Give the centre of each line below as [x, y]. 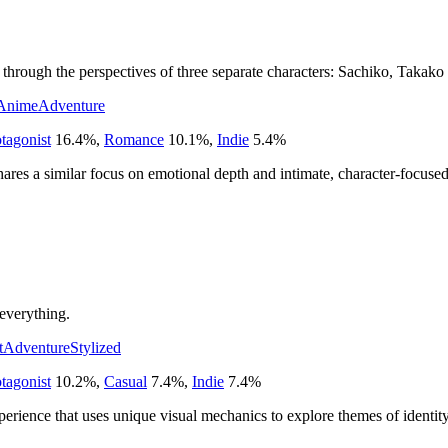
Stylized [95, 347]
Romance [134, 139]
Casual [125, 381]
